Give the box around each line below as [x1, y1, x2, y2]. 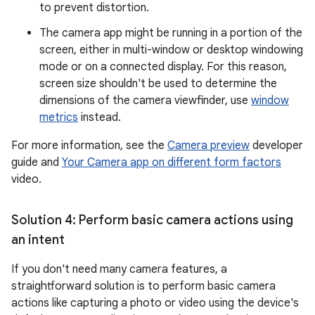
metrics [39, 110, 78, 125]
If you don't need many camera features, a [11, 262, 227, 277]
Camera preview [167, 139, 250, 153]
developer [250, 139, 303, 153]
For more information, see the [11, 139, 167, 153]
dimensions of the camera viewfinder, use [39, 94, 251, 108]
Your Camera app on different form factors [62, 155, 281, 170]
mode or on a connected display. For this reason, [39, 60, 287, 75]
